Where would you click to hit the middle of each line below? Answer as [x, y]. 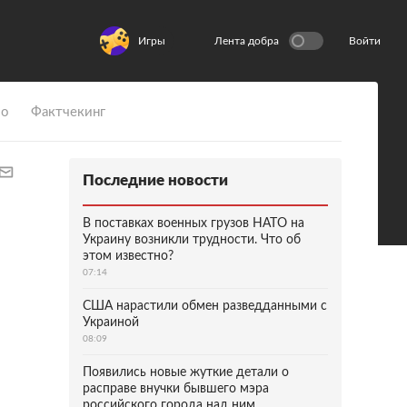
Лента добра [247, 41]
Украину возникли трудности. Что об [192, 240]
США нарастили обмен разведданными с [205, 306]
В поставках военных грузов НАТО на [194, 223]
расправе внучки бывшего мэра [176, 389]
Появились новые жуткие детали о [186, 372]
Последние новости [155, 180]
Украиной [111, 323]
